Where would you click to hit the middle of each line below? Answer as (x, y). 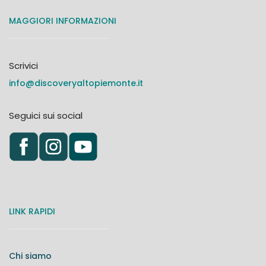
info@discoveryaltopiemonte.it (76, 83)
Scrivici (23, 65)
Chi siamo (30, 256)
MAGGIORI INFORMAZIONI (63, 20)
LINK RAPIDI (32, 211)
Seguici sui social (46, 115)
